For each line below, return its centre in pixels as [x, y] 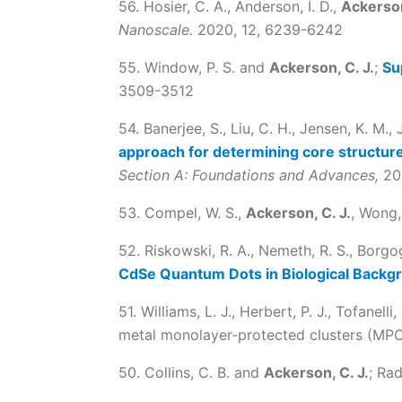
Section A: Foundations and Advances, [251, 175]
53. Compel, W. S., [182, 213]
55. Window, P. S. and [194, 67]
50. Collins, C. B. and [191, 372]
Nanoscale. [158, 30]
